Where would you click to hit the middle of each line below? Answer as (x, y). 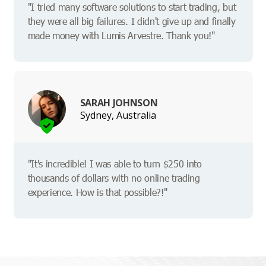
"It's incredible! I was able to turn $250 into (115, 164)
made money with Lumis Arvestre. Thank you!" (121, 36)
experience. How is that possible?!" (97, 192)
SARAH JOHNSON (119, 102)
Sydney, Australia (118, 115)
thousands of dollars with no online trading (114, 178)
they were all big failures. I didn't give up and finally (132, 21)
